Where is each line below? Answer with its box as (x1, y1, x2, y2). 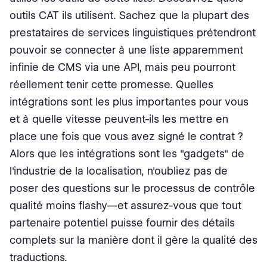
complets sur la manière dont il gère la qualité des (10, 234, 257, 247)
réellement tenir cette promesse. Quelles (10, 78, 213, 91)
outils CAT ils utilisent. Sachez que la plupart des (10, 9, 249, 22)
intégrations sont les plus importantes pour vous (10, 95, 249, 108)
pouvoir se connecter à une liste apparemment (10, 44, 243, 57)
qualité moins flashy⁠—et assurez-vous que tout (10, 199, 241, 212)
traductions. (10, 251, 67, 264)
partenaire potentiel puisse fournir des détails (10, 216, 235, 229)
